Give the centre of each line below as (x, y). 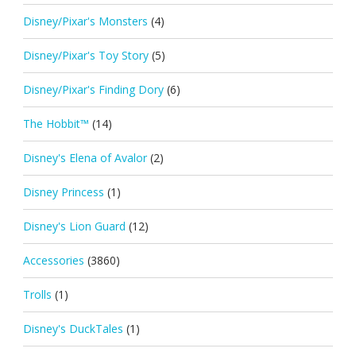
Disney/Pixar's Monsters (85, 21)
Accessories (53, 260)
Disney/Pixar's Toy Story (85, 55)
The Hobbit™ (56, 123)
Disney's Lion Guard (74, 226)
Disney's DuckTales (73, 328)
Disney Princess (63, 192)
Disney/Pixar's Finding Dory (93, 89)
